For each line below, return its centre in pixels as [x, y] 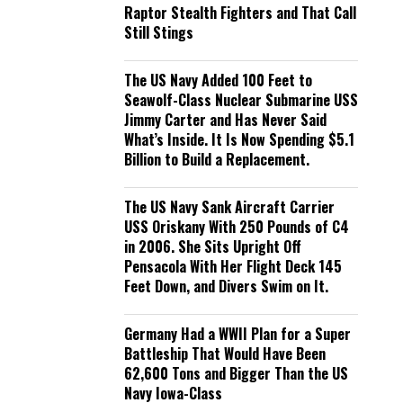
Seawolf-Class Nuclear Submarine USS [241, 100]
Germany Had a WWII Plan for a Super [237, 334]
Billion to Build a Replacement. [217, 159]
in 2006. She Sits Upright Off [213, 246]
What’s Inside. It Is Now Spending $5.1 [239, 139]
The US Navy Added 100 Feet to [218, 80]
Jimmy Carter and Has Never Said [225, 120]
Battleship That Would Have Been [225, 354]
